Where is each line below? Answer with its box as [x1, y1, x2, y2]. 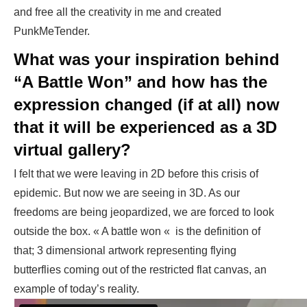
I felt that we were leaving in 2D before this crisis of [14, 168, 258, 180]
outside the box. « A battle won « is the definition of [14, 225, 260, 238]
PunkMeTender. [14, 25, 90, 38]
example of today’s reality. [14, 283, 139, 295]
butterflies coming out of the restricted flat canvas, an [14, 264, 267, 276]
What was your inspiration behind [14, 50, 280, 69]
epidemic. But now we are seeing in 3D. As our [14, 187, 240, 199]
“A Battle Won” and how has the [14, 73, 267, 92]
